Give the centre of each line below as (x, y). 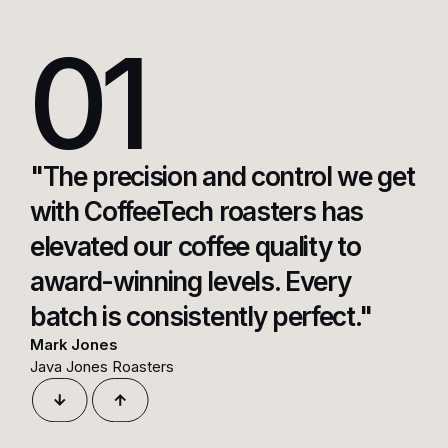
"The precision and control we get (222, 176)
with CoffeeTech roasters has (196, 211)
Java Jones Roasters (101, 366)
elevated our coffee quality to (195, 246)
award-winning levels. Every (190, 281)
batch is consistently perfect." (201, 316)
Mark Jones (73, 344)
